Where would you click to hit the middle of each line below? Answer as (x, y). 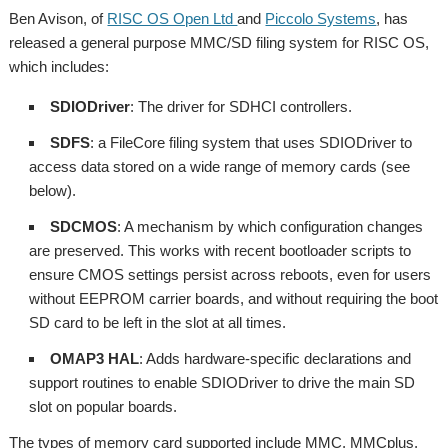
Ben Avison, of (58, 18)
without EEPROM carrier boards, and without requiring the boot (234, 298)
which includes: (59, 66)
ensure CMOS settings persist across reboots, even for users (230, 274)
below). (53, 190)
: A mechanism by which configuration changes (270, 226)
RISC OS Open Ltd (172, 18)
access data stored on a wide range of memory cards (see (220, 166)
